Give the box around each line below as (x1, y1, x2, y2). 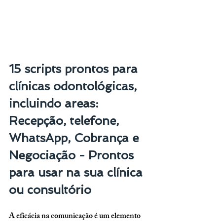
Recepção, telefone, (9, 113, 122, 128)
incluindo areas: (9, 96, 102, 111)
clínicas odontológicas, (9, 79, 140, 94)
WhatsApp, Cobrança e (9, 131, 142, 146)
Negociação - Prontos (9, 148, 137, 163)
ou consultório (9, 183, 91, 197)
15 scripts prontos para (9, 62, 141, 76)
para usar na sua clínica (9, 165, 146, 180)
